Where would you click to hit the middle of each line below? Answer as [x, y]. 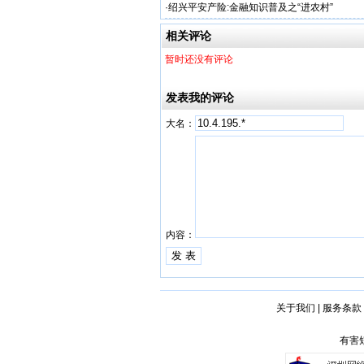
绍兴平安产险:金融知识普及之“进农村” [251, 7]
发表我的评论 [200, 97]
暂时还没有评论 [199, 59]
